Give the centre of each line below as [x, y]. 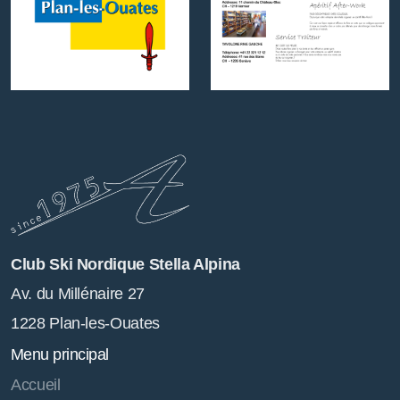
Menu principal [60, 355]
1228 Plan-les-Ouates [85, 324]
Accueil [36, 385]
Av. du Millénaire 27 [78, 294]
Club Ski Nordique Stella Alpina [126, 265]
